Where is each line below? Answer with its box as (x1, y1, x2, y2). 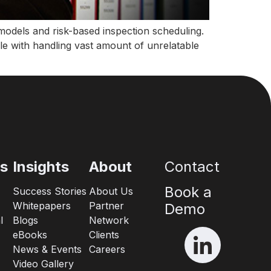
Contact (165, 158, 220, 176)
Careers (88, 243, 125, 256)
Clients (88, 229, 119, 241)
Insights (13, 158, 70, 176)
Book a (165, 183, 212, 201)
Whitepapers (13, 200, 71, 212)
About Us (88, 185, 133, 198)
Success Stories (13, 185, 87, 198)
